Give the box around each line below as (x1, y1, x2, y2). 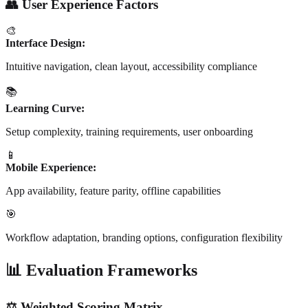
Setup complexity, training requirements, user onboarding (5, 126, 253, 138)
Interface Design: (5, 37, 85, 49)
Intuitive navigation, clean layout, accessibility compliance (5, 60, 257, 73)
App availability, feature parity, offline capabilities (5, 185, 221, 197)
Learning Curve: (5, 102, 85, 115)
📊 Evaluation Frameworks (5, 261, 197, 280)
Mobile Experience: (5, 162, 96, 174)
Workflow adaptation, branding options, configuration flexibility (5, 232, 283, 244)
